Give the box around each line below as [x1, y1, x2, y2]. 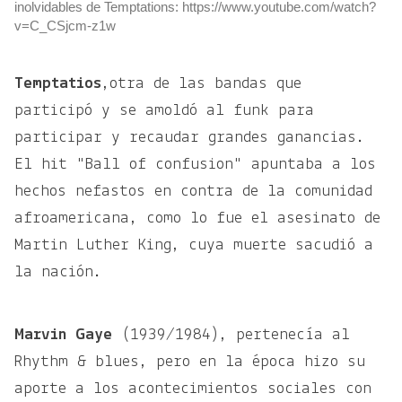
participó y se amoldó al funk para [14, 101, 314, 119]
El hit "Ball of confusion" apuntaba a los [14, 155, 376, 173]
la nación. [14, 263, 101, 281]
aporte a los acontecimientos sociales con [14, 380, 371, 398]
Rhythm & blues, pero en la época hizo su [14, 353, 365, 371]
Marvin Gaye [14, 326, 121, 344]
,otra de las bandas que [101, 74, 301, 92]
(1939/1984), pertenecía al [121, 326, 350, 344]
